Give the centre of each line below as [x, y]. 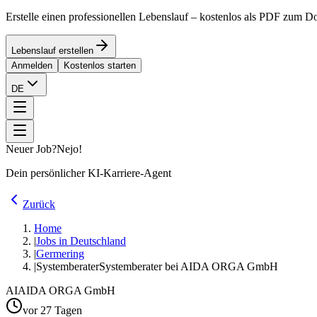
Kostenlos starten [100, 65]
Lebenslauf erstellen [52, 51]
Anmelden [32, 65]
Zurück [39, 204]
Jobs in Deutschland [81, 241]
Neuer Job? [31, 149]
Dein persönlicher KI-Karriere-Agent [88, 173]
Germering [60, 254]
